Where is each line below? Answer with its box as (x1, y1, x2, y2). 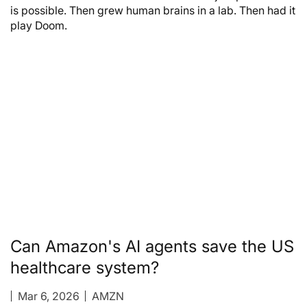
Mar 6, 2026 (17, 288, 79, 303)
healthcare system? (10, 257, 159, 278)
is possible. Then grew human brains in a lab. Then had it (10, 3, 295, 18)
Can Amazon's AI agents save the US (10, 236, 294, 256)
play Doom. (10, 19, 67, 33)
